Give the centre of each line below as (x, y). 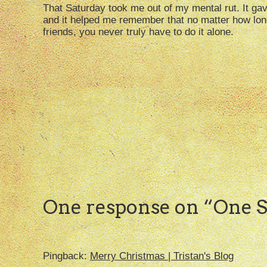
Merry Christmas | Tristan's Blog (162, 256)
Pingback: (66, 256)
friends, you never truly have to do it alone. (138, 32)
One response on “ (128, 207)
